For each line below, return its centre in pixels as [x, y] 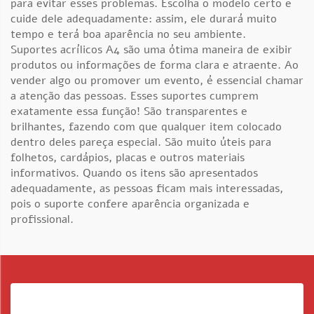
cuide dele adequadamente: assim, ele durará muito [144, 19]
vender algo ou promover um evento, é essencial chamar [157, 81]
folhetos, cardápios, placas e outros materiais [128, 158]
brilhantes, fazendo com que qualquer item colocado [146, 127]
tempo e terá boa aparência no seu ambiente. [128, 34]
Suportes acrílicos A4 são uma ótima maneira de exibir [151, 50]
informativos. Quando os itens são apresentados [134, 173]
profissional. [42, 219]
